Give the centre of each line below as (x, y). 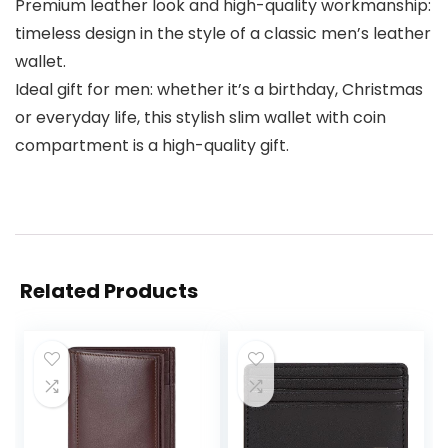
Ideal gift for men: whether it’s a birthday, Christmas (219, 89)
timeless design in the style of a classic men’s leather (223, 33)
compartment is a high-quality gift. (152, 145)
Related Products (109, 290)
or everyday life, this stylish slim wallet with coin (200, 117)
